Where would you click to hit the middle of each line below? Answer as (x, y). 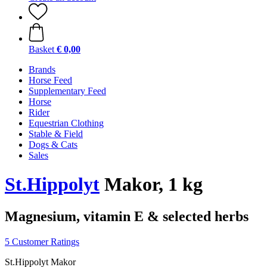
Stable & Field (56, 134)
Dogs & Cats (53, 145)
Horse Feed (50, 80)
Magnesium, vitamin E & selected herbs (127, 216)
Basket (41, 49)
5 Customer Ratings (42, 241)
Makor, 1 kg (151, 184)
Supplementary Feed (67, 91)
